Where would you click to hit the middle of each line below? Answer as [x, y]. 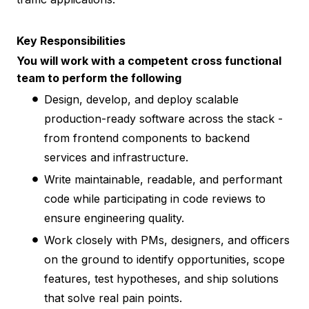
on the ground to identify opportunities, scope [165, 259]
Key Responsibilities [71, 40]
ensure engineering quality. [114, 218]
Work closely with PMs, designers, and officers [167, 240]
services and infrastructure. [116, 157]
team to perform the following [99, 78]
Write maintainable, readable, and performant [163, 179]
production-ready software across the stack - [163, 118]
